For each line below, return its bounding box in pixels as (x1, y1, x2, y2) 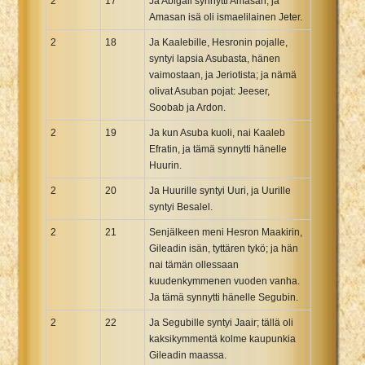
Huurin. (149, 159, 182, 171)
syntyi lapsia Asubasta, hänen (149, 52, 280, 64)
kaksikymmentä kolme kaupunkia (149, 332, 296, 345)
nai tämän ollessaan (149, 258, 239, 270)
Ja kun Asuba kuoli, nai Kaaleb (149, 126, 285, 139)
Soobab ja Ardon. (149, 101, 226, 113)
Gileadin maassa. (149, 349, 226, 361)
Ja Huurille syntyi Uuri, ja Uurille (149, 184, 291, 196)
